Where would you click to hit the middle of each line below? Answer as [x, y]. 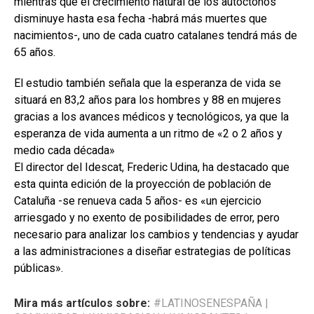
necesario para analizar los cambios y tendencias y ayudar [156, 235]
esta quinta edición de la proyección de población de [143, 184]
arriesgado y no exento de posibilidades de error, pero [147, 218]
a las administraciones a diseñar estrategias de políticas [152, 252]
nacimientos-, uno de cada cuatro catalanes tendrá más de [156, 36]
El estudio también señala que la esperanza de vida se [148, 83]
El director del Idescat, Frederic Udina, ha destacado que [152, 168]
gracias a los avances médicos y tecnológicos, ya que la [151, 117]
